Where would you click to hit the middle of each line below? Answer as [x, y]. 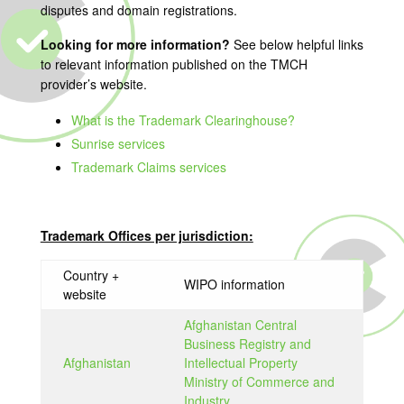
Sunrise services [118, 143]
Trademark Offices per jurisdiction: [147, 235]
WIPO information [234, 284]
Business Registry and [247, 344]
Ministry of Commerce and [259, 381]
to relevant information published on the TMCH [174, 64]
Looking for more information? [137, 44]
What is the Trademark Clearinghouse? [183, 120]
